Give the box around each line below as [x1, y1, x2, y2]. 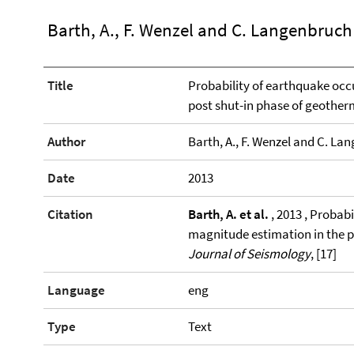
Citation [47, 205, 93, 223]
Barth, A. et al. [187, 205, 269, 223]
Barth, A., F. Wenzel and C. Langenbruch [47, 18, 352, 41]
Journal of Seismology [187, 245, 311, 262]
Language [47, 281, 105, 299]
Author [47, 133, 85, 150]
